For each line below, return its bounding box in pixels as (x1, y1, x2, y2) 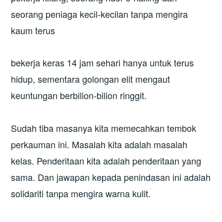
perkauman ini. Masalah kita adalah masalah (11, 137, 188, 151)
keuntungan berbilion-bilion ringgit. (11, 89, 147, 102)
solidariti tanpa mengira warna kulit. (11, 186, 151, 200)
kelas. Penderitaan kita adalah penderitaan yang (11, 154, 202, 167)
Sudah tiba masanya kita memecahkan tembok (11, 121, 197, 134)
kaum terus (11, 23, 55, 37)
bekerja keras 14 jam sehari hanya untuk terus (11, 56, 194, 69)
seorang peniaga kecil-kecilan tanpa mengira (11, 7, 188, 20)
